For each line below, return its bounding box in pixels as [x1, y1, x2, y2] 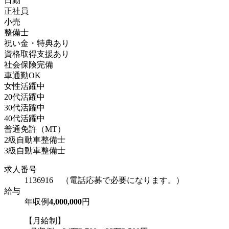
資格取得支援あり [4, 49, 70, 58]
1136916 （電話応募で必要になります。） [25, 175, 184, 185]
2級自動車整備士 [4, 135, 65, 144]
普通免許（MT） [4, 124, 65, 133]
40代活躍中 [4, 113, 45, 123]
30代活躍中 [4, 103, 45, 112]
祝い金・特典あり [4, 38, 70, 48]
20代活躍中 [4, 92, 45, 101]
